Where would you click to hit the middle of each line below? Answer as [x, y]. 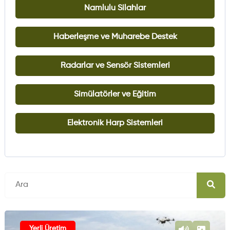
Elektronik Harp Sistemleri [115, 123]
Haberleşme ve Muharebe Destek [115, 37]
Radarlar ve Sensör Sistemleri [115, 65]
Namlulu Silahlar [115, 8]
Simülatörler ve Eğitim [115, 94]
